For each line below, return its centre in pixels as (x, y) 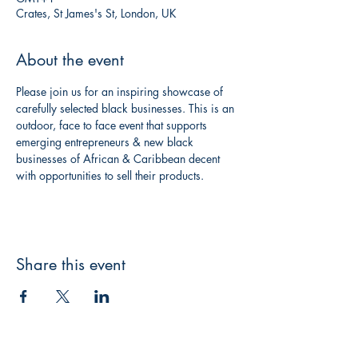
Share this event (71, 265)
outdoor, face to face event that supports (113, 125)
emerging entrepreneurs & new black (106, 142)
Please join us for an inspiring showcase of (121, 92)
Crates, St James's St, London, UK (96, 14)
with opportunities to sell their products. (110, 176)
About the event (70, 60)
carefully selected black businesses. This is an (127, 109)
